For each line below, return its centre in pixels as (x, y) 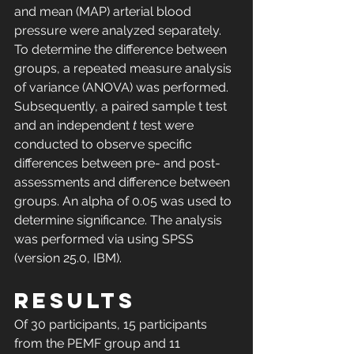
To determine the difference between (122, 50)
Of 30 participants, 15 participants (112, 325)
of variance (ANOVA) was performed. (123, 88)
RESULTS (75, 301)
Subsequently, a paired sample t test (122, 107)
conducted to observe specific (105, 145)
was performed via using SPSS (105, 239)
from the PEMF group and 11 (99, 344)
